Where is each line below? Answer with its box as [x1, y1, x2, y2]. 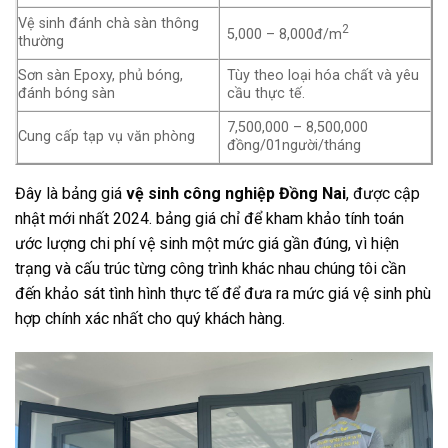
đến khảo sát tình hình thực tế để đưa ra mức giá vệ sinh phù [15, 284, 431, 304]
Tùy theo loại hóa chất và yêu [227, 67, 420, 85]
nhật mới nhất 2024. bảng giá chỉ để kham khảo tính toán [15, 209, 404, 229]
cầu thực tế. [227, 85, 306, 103]
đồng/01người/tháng [227, 137, 362, 155]
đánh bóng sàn [18, 85, 115, 103]
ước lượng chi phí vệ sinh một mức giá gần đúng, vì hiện [15, 234, 399, 254]
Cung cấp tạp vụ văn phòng [18, 128, 195, 146]
